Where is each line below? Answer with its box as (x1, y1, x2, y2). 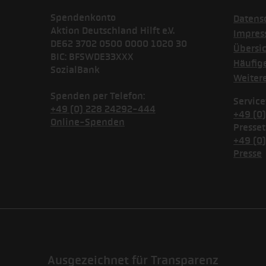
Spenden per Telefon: (50, 90, 145, 102)
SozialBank (50, 64, 100, 76)
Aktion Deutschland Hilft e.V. (50, 25, 175, 37)
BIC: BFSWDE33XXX (50, 51, 134, 63)
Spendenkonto (50, 12, 116, 24)
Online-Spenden (50, 116, 125, 128)
